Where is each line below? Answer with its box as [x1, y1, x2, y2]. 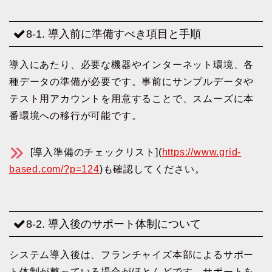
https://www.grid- [161, 147, 242, 158]
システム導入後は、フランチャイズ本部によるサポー [9, 249, 254, 260]
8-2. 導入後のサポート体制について [26, 217, 201, 230]
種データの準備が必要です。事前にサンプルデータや [9, 76, 254, 87]
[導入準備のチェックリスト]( [27, 147, 162, 158]
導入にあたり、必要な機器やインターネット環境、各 [9, 59, 254, 70]
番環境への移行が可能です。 [9, 110, 142, 121]
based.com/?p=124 [9, 164, 100, 175]
